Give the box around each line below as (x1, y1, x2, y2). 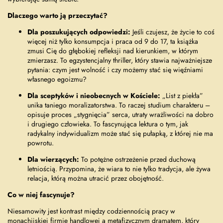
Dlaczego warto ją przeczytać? (7, 10, 108, 20)
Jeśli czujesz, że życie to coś (130, 26, 215, 37)
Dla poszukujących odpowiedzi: (27, 26, 130, 37)
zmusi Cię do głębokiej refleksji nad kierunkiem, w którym (27, 45, 198, 56)
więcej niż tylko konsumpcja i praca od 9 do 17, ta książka (27, 36, 198, 46)
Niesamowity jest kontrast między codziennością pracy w (7, 206, 175, 216)
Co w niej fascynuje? (7, 189, 75, 200)
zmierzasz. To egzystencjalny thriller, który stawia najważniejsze (27, 55, 212, 65)
